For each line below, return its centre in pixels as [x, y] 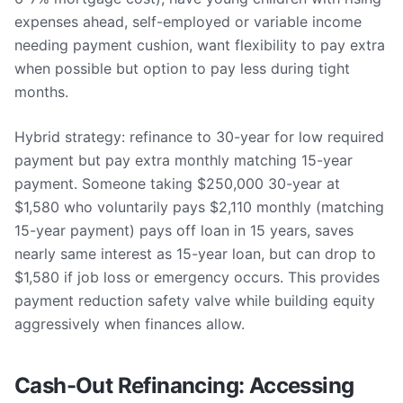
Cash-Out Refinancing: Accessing [184, 385]
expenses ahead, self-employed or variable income [188, 22]
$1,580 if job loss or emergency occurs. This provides [197, 277]
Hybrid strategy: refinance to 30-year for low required [199, 137]
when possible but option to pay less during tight [182, 68]
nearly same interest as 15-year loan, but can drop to [195, 254]
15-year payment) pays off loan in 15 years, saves [184, 230]
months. [41, 92]
